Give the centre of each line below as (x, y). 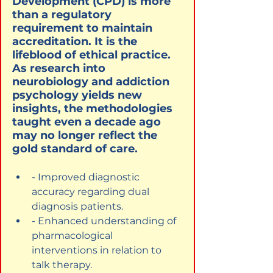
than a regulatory (63, 14)
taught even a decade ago (88, 122)
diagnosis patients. (77, 206)
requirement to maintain (84, 28)
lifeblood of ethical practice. (93, 55)
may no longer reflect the (86, 135)
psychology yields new (79, 95)
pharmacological (73, 235)
